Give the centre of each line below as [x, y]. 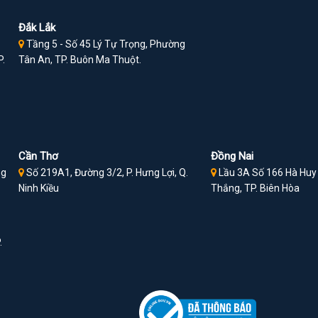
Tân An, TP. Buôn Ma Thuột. [80, 60]
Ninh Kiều [39, 188]
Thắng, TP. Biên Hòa [256, 188]
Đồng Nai [232, 157]
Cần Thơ [39, 157]
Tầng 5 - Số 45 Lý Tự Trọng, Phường [105, 44]
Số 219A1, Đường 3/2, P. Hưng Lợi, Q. [106, 173]
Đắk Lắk [37, 28]
